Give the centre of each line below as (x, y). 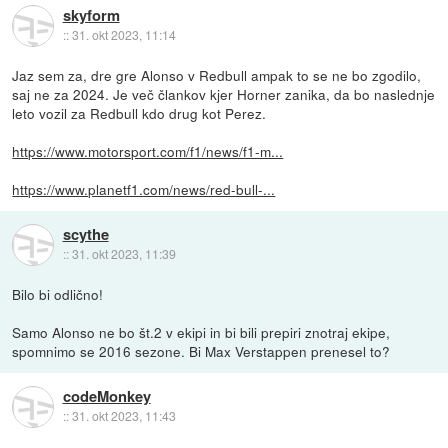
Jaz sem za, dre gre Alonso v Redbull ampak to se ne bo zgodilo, (217, 74)
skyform (91, 15)
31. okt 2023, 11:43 (123, 416)
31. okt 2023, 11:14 (123, 35)
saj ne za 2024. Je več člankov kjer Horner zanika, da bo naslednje (224, 93)
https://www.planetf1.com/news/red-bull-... (144, 188)
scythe (85, 234)
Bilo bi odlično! (58, 293)
